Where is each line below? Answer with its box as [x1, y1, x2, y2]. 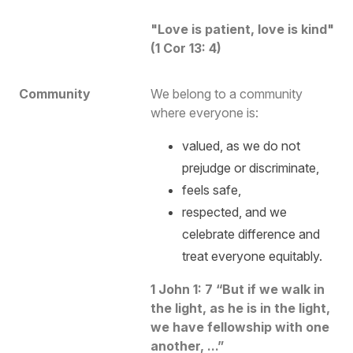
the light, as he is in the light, [150, 299, 330, 316]
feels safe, [181, 181, 241, 198]
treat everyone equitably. [181, 247, 322, 264]
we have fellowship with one [150, 318, 329, 335]
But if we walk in [221, 281, 325, 297]
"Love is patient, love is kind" [150, 20, 334, 37]
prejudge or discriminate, [181, 159, 319, 176]
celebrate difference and [181, 225, 320, 242]
